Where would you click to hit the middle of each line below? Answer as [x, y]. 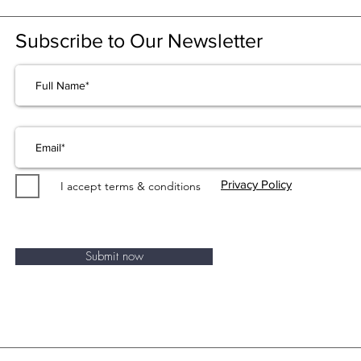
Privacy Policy [256, 185]
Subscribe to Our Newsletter [139, 41]
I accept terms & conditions [131, 187]
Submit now [114, 257]
